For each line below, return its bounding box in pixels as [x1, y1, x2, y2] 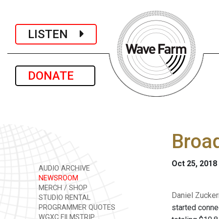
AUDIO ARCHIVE [37, 164, 90, 173]
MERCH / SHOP [37, 184, 88, 192]
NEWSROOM [37, 174, 78, 182]
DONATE [28, 69, 83, 83]
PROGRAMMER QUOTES [37, 203, 115, 212]
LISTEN [28, 27, 80, 41]
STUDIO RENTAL [37, 194, 90, 202]
